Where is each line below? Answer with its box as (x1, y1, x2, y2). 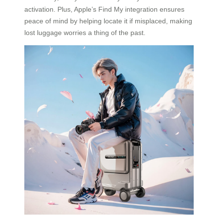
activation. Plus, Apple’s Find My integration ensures (24, 5, 184, 14)
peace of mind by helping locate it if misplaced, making (24, 17, 192, 25)
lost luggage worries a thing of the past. (24, 29, 145, 37)
